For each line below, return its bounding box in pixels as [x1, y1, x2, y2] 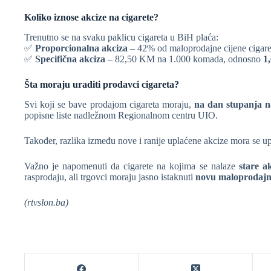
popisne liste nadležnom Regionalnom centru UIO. [24, 110, 218, 121]
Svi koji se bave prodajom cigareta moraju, [24, 99, 195, 110]
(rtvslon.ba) [24, 197, 68, 208]
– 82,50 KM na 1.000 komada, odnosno [105, 54, 263, 65]
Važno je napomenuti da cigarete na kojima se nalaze [24, 161, 239, 172]
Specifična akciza [35, 54, 105, 65]
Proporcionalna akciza [35, 43, 128, 54]
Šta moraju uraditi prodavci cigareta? [24, 79, 179, 90]
